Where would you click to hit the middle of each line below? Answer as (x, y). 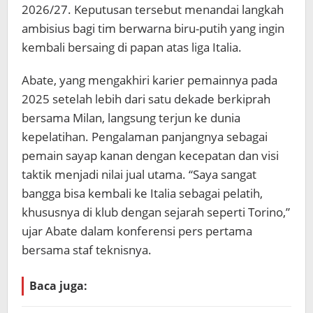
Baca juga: (58, 286)
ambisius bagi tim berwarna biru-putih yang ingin (153, 28)
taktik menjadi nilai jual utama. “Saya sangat (139, 174)
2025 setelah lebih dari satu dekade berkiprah (146, 99)
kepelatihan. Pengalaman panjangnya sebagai (145, 137)
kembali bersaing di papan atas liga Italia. (132, 47)
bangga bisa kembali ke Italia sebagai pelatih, (142, 193)
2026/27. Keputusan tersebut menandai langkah (153, 9)
